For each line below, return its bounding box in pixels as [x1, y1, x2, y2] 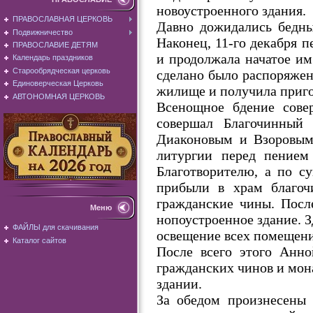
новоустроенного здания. [156, 2, 306, 18]
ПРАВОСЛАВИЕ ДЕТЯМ [13, 41, 98, 50]
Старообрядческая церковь [13, 66, 110, 75]
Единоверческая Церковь [13, 79, 103, 88]
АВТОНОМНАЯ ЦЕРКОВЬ [13, 92, 105, 101]
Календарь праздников [13, 53, 93, 62]
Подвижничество [13, 27, 73, 36]
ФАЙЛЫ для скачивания [13, 223, 99, 232]
